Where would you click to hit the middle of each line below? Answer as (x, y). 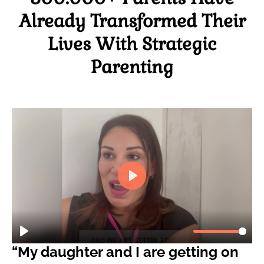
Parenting (132, 67)
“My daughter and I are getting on (125, 252)
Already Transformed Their (132, 21)
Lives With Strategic (132, 44)
